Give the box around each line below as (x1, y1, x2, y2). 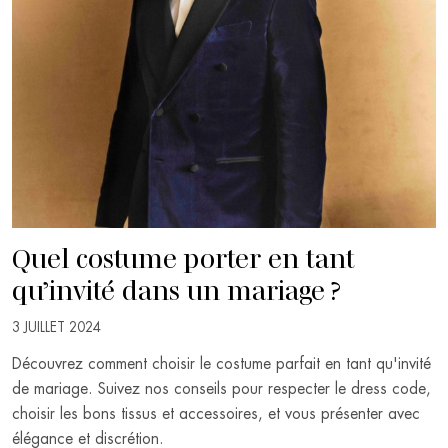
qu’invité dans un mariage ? (12, 269, 341, 306)
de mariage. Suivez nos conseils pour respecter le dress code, (12, 380, 431, 397)
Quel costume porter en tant (12, 237, 355, 274)
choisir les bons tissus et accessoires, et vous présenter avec (12, 405, 420, 422)
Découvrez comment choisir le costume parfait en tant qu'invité (12, 355, 431, 372)
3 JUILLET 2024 (12, 321, 101, 335)
